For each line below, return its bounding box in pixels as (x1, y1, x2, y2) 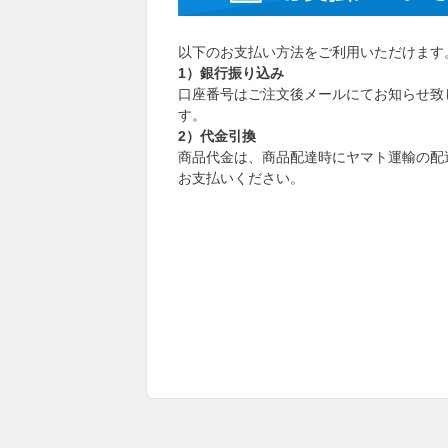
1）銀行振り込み (178, 65, 284, 81)
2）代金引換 (178, 128, 256, 144)
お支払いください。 (178, 170, 304, 186)
